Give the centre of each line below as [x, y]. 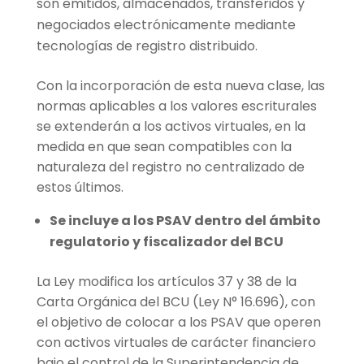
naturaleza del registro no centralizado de [170, 167]
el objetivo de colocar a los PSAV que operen [178, 322]
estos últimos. [80, 187]
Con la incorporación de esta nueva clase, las [180, 85]
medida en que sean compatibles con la [164, 146]
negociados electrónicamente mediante [166, 24]
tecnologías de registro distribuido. [147, 45]
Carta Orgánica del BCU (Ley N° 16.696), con [175, 301]
